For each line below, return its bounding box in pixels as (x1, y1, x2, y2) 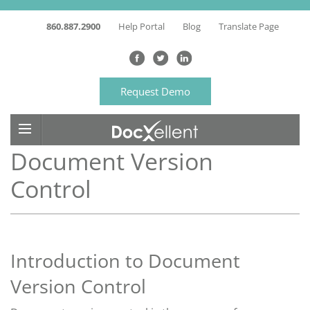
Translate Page (219, 20, 279, 33)
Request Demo (120, 84, 190, 98)
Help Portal (118, 20, 165, 33)
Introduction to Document (10, 248, 240, 274)
